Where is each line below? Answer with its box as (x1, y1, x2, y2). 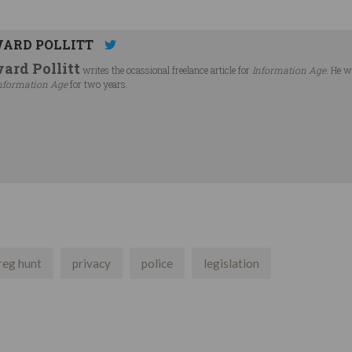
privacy (72, 256, 111, 271)
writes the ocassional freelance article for (80, 63, 252, 76)
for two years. (70, 77, 130, 90)
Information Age (252, 63, 326, 76)
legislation (203, 256, 259, 271)
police (141, 256, 173, 271)
